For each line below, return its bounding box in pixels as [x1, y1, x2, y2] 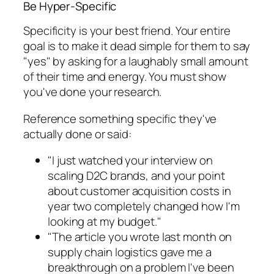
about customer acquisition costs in [48, 183, 231, 199]
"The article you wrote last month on [48, 229, 232, 245]
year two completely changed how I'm [48, 198, 240, 215]
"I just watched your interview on [48, 152, 213, 169]
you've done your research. [23, 84, 162, 100]
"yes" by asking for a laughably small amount [23, 53, 248, 70]
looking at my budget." [48, 213, 161, 230]
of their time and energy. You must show [23, 68, 227, 85]
